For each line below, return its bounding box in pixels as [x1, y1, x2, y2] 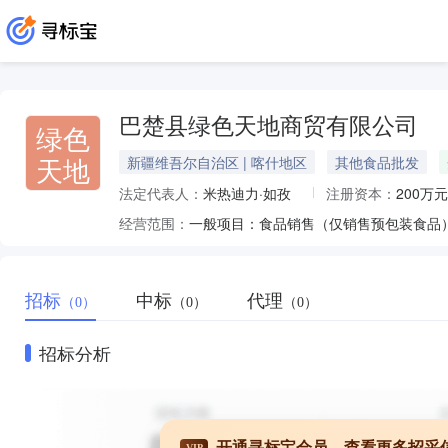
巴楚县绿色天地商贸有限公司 [119, 114, 418, 139]
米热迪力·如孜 [203, 183, 291, 203]
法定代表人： [119, 183, 203, 203]
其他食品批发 [335, 152, 419, 172]
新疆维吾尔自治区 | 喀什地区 [127, 152, 307, 172]
